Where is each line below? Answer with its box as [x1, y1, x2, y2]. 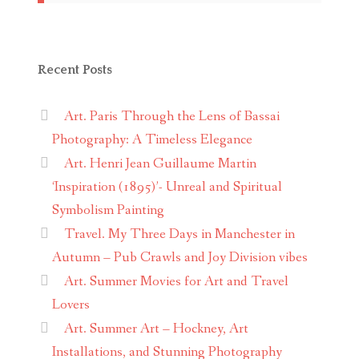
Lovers [51, 295, 90, 314]
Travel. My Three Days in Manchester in [63, 224, 295, 244]
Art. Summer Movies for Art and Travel [63, 272, 288, 291]
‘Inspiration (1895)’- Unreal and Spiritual [51, 177, 282, 196]
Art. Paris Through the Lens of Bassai [63, 107, 280, 126]
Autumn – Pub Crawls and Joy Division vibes [51, 248, 308, 267]
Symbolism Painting [51, 200, 164, 220]
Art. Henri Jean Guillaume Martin [63, 154, 256, 173]
